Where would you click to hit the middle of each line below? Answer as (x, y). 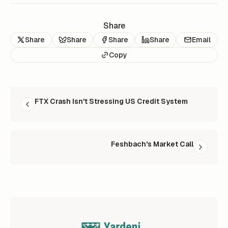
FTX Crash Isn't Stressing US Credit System (111, 102)
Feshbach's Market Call (152, 144)
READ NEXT (30, 92)
